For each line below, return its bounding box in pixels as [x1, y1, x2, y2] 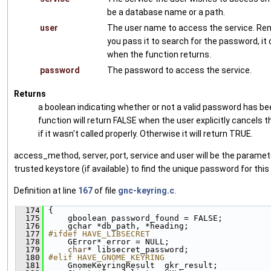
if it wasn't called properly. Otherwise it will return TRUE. [38, 129, 253, 139]
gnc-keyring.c [118, 186, 174, 196]
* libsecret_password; [87, 245, 189, 255]
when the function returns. [107, 50, 211, 60]
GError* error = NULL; [44, 237, 169, 247]
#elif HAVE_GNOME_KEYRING [48, 253, 165, 263]
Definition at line [14, 186, 78, 196]
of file [93, 186, 118, 196]
